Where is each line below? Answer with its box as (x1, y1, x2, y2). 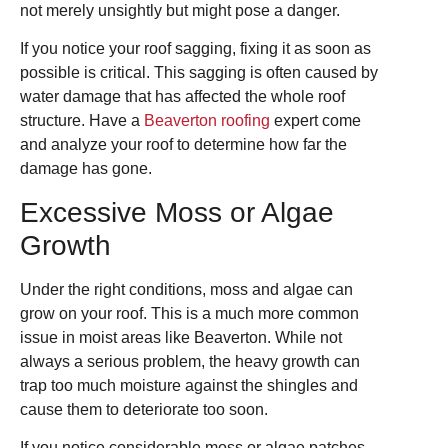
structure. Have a (20, 112, 144, 130)
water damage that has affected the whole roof (20, 88, 345, 106)
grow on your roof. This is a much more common (20, 304, 359, 322)
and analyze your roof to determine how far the (20, 136, 347, 154)
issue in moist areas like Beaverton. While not (20, 328, 342, 346)
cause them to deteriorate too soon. (20, 400, 268, 418)
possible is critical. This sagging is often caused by (20, 64, 378, 82)
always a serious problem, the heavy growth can (20, 352, 360, 370)
